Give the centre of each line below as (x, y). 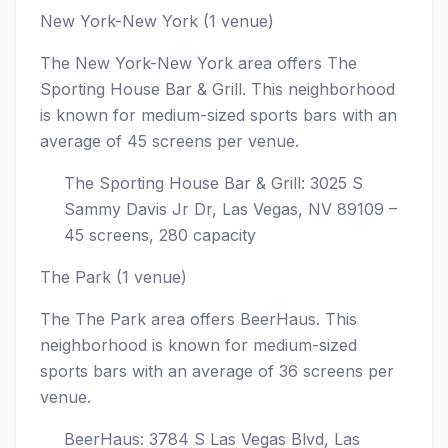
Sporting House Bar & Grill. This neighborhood (217, 89)
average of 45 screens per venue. (169, 141)
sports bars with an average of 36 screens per (217, 371)
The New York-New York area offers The (198, 63)
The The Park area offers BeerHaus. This (198, 319)
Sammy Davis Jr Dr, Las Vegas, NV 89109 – (230, 209)
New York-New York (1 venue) (157, 21)
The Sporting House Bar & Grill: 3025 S (213, 183)
